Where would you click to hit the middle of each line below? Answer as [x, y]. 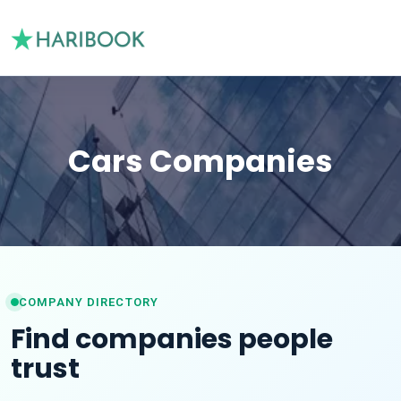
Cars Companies [200, 161]
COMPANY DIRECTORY [89, 302]
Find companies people [172, 339]
